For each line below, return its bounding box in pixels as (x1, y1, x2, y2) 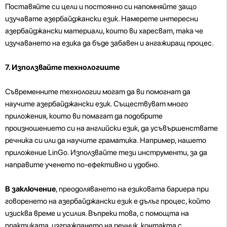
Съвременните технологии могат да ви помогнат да (5, 87, 191, 96)
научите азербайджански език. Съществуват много (5, 99, 188, 108)
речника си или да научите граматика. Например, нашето (5, 135, 206, 145)
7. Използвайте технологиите (5, 62, 120, 72)
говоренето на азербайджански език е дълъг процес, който (5, 196, 210, 206)
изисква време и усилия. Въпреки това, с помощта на (5, 208, 189, 218)
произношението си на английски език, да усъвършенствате (5, 123, 218, 133)
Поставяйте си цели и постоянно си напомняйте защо (5, 2, 197, 11)
